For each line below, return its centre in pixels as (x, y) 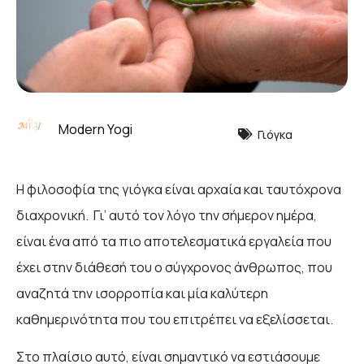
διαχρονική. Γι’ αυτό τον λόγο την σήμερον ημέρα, (167, 215)
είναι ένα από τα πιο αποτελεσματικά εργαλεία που (174, 241)
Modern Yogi (95, 130)
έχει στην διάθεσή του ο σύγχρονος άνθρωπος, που (174, 267)
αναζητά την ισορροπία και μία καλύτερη (142, 293)
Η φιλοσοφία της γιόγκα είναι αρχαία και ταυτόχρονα (179, 189)
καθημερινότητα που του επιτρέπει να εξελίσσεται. (175, 319)
